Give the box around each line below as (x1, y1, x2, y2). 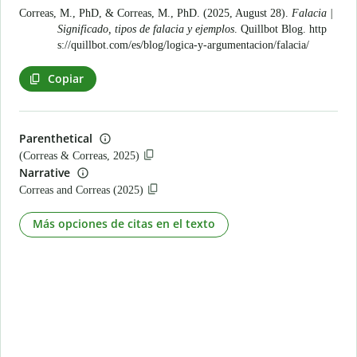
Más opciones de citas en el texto (33, 216, 215, 231)
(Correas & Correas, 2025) (19, 150, 139, 162)
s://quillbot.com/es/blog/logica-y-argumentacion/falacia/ (57, 39, 309, 51)
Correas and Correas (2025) (19, 183, 143, 196)
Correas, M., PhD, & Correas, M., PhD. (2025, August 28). (19, 7, 292, 19)
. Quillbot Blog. (234, 23, 309, 35)
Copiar (48, 70, 84, 86)
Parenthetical (19, 131, 92, 146)
